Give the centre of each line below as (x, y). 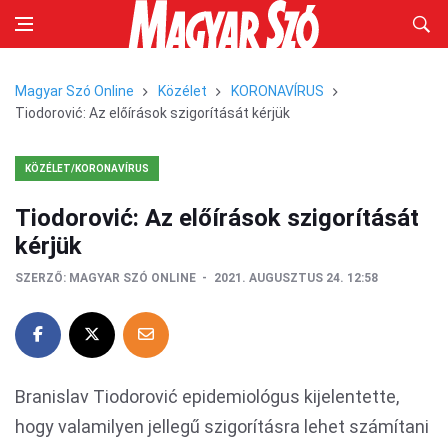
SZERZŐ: (40, 278)
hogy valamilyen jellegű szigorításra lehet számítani (222, 426)
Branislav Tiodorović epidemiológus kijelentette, (207, 396)
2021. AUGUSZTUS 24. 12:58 (296, 278)
